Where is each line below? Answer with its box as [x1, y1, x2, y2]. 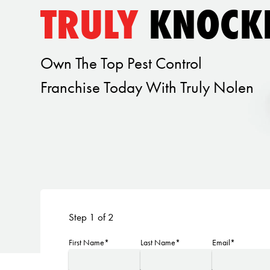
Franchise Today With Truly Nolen [40, 77, 254, 98]
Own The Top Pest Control [40, 52, 202, 74]
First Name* [68, 237, 109, 248]
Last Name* [140, 237, 181, 248]
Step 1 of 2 [68, 210, 114, 224]
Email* [212, 237, 236, 248]
